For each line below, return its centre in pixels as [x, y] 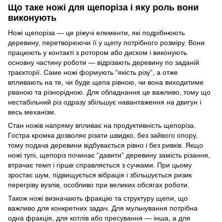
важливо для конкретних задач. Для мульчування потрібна [103, 208]
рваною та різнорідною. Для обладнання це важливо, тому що [109, 92]
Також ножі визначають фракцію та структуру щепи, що [98, 198]
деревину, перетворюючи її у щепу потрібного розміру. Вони [106, 42]
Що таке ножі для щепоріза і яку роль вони [103, 8]
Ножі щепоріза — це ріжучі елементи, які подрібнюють [96, 32]
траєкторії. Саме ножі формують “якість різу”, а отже [93, 72]
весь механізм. [32, 112]
